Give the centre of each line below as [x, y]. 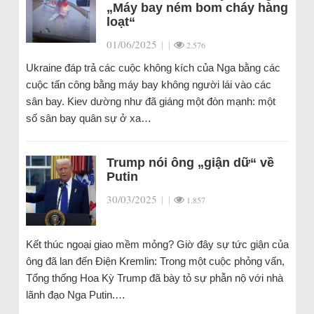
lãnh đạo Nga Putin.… [75, 295]
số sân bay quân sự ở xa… [88, 118]
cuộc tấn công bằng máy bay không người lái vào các [148, 84]
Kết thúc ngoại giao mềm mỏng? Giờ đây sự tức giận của [157, 244]
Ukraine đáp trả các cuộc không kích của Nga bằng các [153, 68]
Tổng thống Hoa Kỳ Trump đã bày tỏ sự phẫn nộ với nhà [154, 278]
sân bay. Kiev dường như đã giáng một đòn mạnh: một [150, 101]
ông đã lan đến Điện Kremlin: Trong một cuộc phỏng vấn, [155, 261]
